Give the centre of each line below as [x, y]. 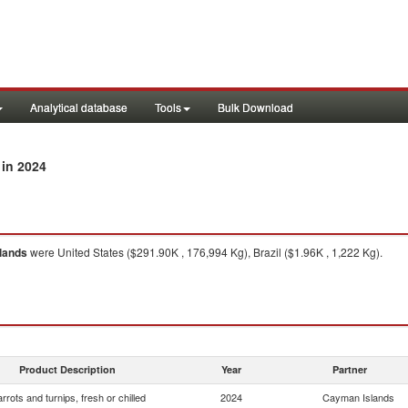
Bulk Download [255, 107]
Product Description [67, 369]
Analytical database [79, 107]
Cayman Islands [358, 397]
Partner [350, 369]
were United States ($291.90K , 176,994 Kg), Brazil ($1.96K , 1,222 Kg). [205, 252]
